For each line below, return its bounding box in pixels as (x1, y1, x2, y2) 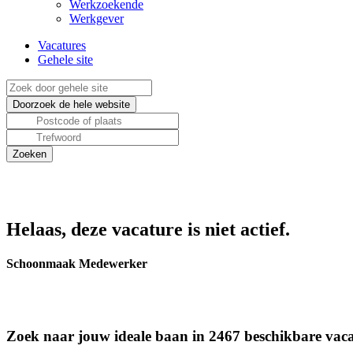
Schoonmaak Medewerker (6, 257, 147, 271)
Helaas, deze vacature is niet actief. (6, 219, 290, 240)
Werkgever (69, 12, 124, 25)
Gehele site (38, 53, 93, 66)
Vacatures (38, 39, 86, 52)
